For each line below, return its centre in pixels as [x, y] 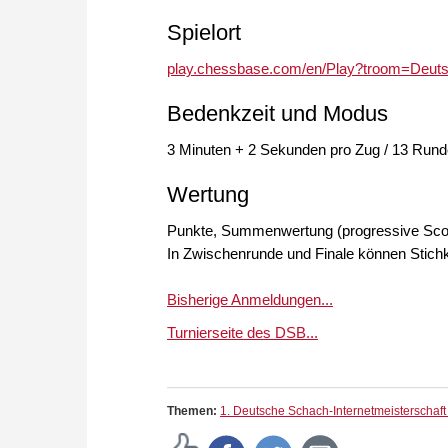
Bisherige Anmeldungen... [250, 300]
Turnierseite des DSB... [242, 333]
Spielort [204, 33]
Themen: [193, 411]
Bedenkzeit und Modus [277, 114]
